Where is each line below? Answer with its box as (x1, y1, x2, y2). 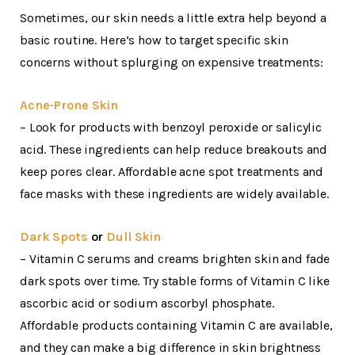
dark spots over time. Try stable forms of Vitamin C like (20, 273, 330, 289)
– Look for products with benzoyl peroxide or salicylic (20, 120, 323, 136)
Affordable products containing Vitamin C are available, (20, 318, 333, 334)
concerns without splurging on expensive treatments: (20, 55, 323, 71)
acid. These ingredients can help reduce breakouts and (20, 142, 328, 158)
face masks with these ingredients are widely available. (20, 186, 329, 202)
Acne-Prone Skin (20, 97, 119, 113)
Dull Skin (106, 229, 162, 245)
